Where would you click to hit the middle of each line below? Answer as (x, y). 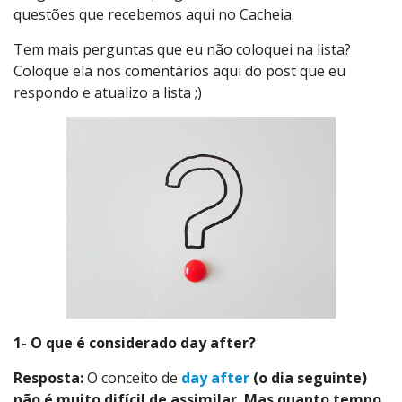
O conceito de (134, 378)
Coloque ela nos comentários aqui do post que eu (179, 71)
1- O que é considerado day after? (135, 343)
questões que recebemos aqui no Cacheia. (154, 15)
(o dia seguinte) (308, 378)
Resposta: (50, 378)
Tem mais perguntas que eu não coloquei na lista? (182, 50)
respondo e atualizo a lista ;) (108, 93)
